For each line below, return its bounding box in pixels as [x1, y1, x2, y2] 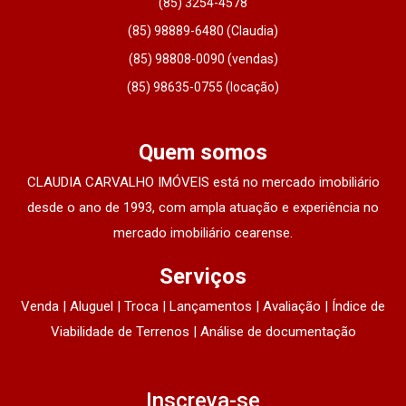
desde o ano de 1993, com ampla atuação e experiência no [27, 198, 379, 216]
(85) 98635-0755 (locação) [127, 79, 279, 94]
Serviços [159, 263, 246, 289]
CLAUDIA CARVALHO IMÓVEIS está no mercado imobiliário [26, 173, 380, 190]
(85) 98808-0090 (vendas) [128, 51, 278, 66]
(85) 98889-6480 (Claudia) [128, 23, 278, 38]
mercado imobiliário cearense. [113, 224, 293, 241]
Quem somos [139, 139, 267, 165]
